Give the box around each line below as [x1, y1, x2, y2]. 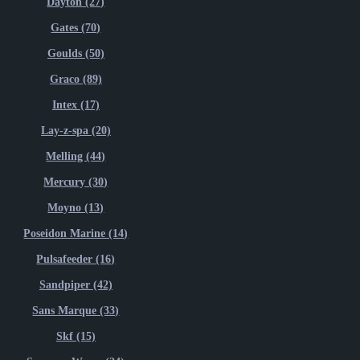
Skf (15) [55, 329, 96, 342]
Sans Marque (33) [32, 304, 120, 317]
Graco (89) [49, 72, 102, 85]
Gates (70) [51, 21, 101, 34]
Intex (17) [51, 98, 100, 111]
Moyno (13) [47, 201, 104, 214]
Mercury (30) [43, 175, 108, 188]
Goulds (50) [47, 47, 104, 59]
